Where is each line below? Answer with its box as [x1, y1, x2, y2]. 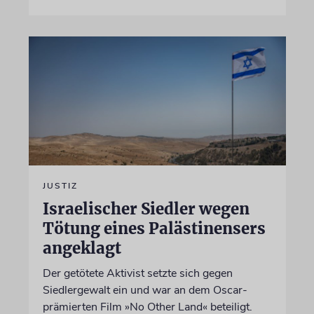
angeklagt [42, 238, 121, 258]
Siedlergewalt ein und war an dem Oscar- [42, 282, 247, 298]
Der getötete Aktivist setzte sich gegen [42, 265, 233, 281]
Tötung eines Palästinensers [42, 218, 266, 238]
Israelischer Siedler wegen [42, 198, 250, 219]
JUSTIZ [42, 179, 78, 191]
